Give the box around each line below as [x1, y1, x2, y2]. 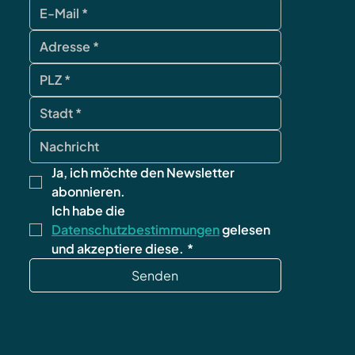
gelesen [219, 221, 270, 239]
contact [273, 37, 299, 45]
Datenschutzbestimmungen [51, 221, 219, 239]
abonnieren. [51, 183, 125, 200]
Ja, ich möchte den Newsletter [51, 164, 235, 181]
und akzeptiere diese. [51, 240, 184, 258]
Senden [132, 267, 179, 284]
